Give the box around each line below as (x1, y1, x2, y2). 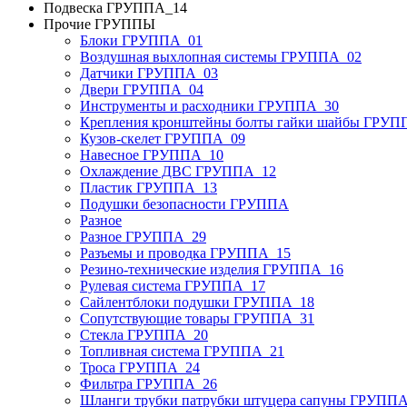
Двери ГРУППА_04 (80, 82, 203, 98)
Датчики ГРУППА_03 (80, 65, 218, 82)
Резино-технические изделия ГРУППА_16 (80, 262, 343, 278)
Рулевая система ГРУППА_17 (80, 278, 265, 294)
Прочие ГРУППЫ (44, 16, 155, 33)
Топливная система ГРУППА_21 (80, 343, 284, 360)
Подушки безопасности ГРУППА (80, 196, 289, 213)
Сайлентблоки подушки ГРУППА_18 (80, 294, 314, 311)
